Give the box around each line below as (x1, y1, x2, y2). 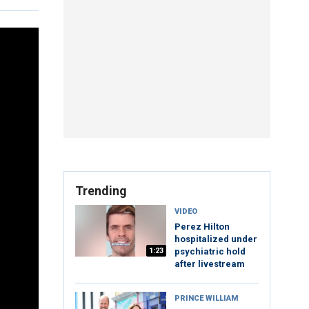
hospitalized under (175, 234, 257, 245)
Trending (75, 183, 127, 199)
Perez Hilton (175, 221, 230, 232)
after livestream (175, 259, 245, 270)
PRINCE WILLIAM (175, 294, 238, 303)
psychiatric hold (175, 246, 246, 257)
